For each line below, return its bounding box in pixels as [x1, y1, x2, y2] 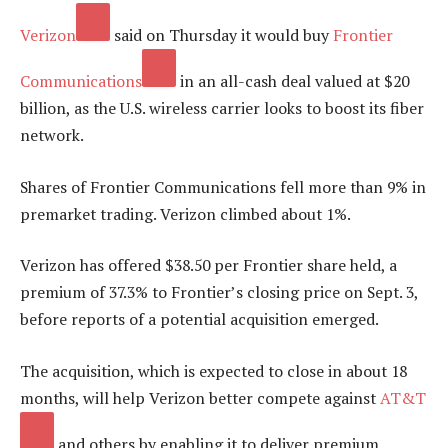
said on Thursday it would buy [110, 24, 329, 47]
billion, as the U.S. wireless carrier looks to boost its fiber [20, 97, 424, 120]
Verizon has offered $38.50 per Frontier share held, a [20, 254, 397, 277]
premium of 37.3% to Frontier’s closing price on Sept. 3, [20, 281, 418, 304]
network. [20, 124, 84, 147]
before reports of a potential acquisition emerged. [20, 308, 379, 331]
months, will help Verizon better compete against [20, 386, 380, 409]
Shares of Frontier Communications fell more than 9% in [20, 175, 426, 198]
